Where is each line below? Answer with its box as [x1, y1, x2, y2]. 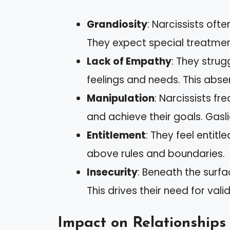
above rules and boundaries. [87, 146, 225, 161]
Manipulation [87, 91, 155, 105]
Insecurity [87, 165, 138, 179]
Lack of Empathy [87, 54, 171, 68]
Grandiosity [87, 17, 147, 31]
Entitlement [87, 128, 146, 142]
